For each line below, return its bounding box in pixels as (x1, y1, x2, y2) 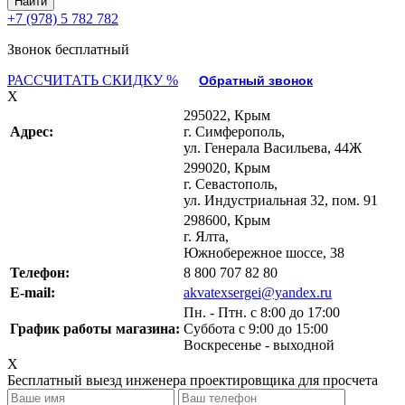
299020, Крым (184, 160, 270, 175)
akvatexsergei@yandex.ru (184, 285, 332, 300)
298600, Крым (184, 212, 270, 228)
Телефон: (10, 265, 70, 280)
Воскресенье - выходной (184, 337, 334, 353)
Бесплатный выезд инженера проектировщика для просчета (7, 372, 378, 388)
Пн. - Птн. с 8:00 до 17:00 (184, 305, 340, 320)
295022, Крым (184, 108, 270, 123)
